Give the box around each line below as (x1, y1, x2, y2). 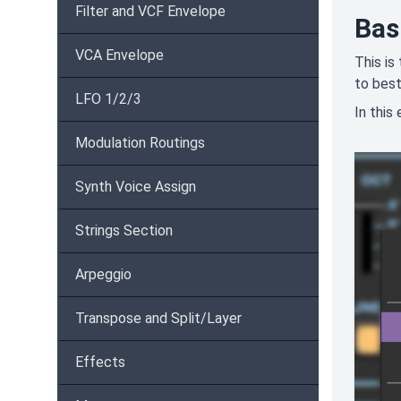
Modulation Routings (75, 134, 205, 151)
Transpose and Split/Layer (75, 310, 242, 327)
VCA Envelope (75, 47, 164, 64)
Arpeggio (75, 266, 132, 283)
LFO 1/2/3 (75, 90, 141, 107)
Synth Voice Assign (75, 178, 196, 195)
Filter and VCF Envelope (75, 3, 226, 20)
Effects (75, 354, 125, 371)
